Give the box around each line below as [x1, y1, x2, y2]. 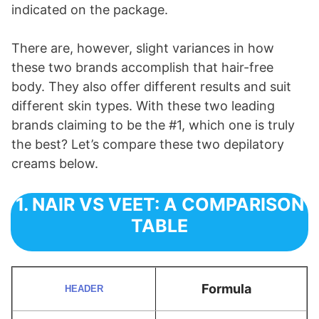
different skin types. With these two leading [11, 98, 275, 114]
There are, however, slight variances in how [11, 41, 274, 56]
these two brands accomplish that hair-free [11, 60, 273, 75]
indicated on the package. [11, 2, 168, 18]
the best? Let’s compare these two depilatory [11, 137, 284, 152]
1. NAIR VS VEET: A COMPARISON [15, 194, 304, 216]
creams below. [11, 156, 98, 172]
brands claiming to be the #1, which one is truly [11, 117, 295, 133]
